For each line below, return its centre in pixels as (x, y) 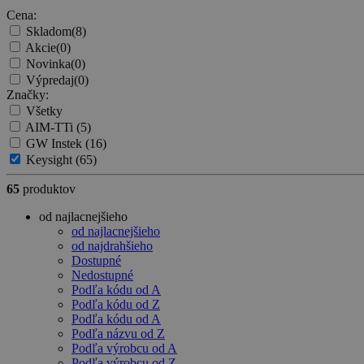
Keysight (51, 160)
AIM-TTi (51, 128)
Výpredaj (50, 80)
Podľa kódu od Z (116, 305)
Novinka (48, 64)
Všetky (44, 111)
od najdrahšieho (112, 246)
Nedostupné (102, 275)
